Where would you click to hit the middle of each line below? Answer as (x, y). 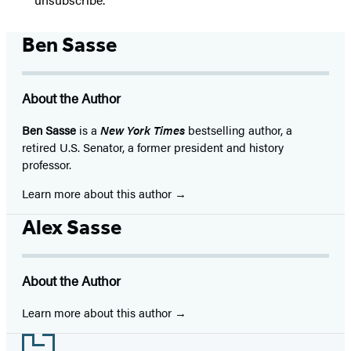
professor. (47, 165)
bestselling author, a (239, 130)
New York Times (143, 130)
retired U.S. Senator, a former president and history (153, 147)
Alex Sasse (72, 228)
